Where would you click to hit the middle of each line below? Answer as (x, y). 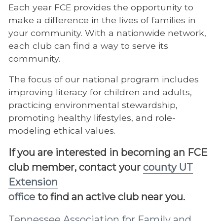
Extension (33, 182)
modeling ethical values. (62, 131)
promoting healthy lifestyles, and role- (92, 118)
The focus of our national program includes (103, 79)
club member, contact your (75, 167)
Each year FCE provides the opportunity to (101, 7)
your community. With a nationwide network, (107, 33)
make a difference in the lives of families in (102, 20)
